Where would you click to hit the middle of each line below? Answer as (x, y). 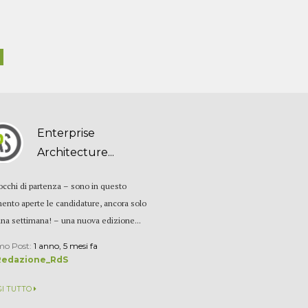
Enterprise (66, 133)
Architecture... (76, 152)
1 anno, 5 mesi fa (66, 245)
